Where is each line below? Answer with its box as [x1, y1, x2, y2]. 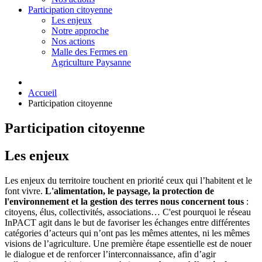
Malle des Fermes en [51, 47, 127, 57]
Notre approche [51, 26, 109, 36]
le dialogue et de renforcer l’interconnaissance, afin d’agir [5, 249, 216, 259]
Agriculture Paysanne [51, 57, 131, 67]
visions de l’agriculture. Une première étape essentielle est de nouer [5, 238, 251, 249]
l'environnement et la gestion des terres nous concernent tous [5, 196, 244, 206]
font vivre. [5, 185, 45, 196]
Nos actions [51, 36, 95, 46]
